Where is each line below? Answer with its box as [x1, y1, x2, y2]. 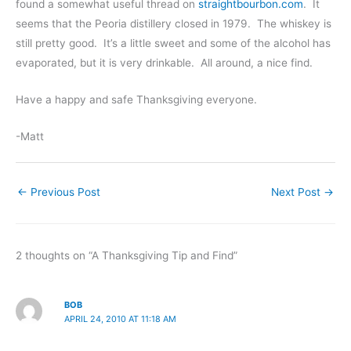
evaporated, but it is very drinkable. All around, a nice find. [16, 56, 313, 70]
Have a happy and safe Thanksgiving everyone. [16, 93, 257, 107]
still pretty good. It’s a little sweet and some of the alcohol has [16, 37, 331, 50]
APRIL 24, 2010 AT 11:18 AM [63, 313, 176, 324]
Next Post [271, 185, 324, 198]
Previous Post [27, 185, 100, 198]
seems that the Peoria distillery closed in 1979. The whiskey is [16, 17, 331, 31]
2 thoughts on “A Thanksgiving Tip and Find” [16, 248, 237, 262]
